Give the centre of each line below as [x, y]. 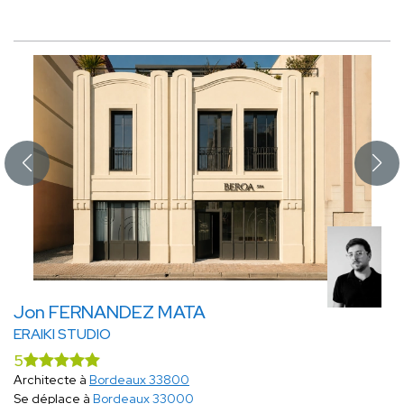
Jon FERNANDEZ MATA [110, 312]
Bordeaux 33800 [139, 380]
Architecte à [51, 380]
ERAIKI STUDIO [62, 335]
